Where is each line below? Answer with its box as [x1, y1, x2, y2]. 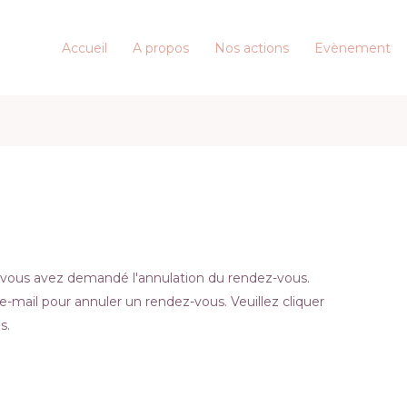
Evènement [314, 39, 391, 56]
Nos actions [214, 39, 289, 56]
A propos [133, 39, 189, 56]
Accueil [62, 39, 107, 56]
